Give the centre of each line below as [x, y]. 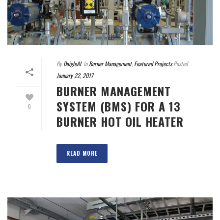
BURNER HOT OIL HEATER [120, 121]
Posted [180, 63]
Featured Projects [153, 63]
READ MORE [82, 153]
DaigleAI [72, 63]
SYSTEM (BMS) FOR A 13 [119, 106]
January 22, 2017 [75, 75]
